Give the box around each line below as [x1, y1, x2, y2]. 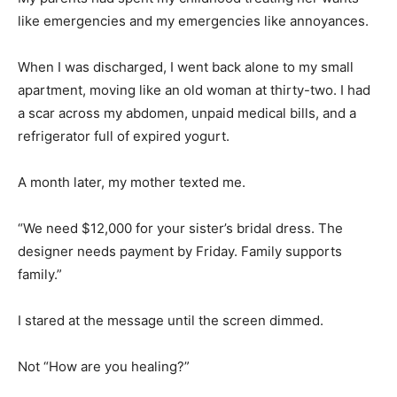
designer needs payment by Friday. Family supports [18, 242, 342, 260]
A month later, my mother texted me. [18, 173, 245, 191]
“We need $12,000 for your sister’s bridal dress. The [18, 219, 343, 237]
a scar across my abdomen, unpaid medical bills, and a [18, 104, 356, 121]
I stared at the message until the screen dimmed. [18, 311, 323, 329]
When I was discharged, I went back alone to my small [18, 58, 354, 75]
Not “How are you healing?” [18, 357, 190, 375]
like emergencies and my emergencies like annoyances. [18, 12, 369, 29]
